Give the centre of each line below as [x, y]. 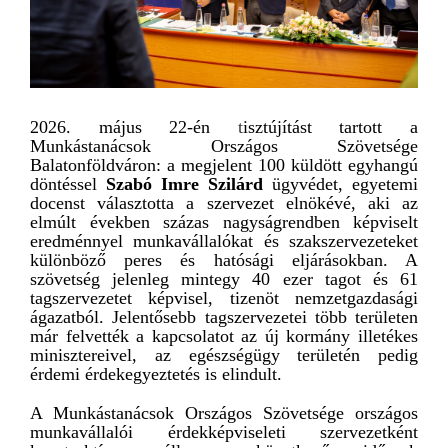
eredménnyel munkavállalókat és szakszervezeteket [224, 240]
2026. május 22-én [134, 126]
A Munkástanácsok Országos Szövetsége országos [224, 412]
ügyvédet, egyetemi [340, 183]
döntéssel [68, 183]
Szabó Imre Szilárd [184, 183]
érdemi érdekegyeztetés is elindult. [156, 373]
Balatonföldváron [93, 164]
